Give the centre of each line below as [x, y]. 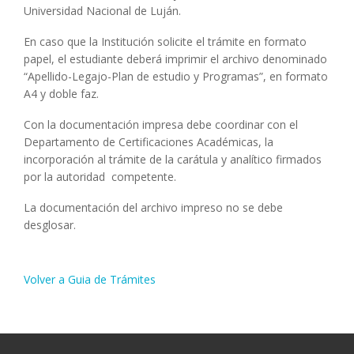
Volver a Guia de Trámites [90, 279]
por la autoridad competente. [102, 176]
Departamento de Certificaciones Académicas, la [149, 141]
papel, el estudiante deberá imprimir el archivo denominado [175, 59]
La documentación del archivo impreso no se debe [153, 207]
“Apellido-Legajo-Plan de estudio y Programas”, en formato [176, 77]
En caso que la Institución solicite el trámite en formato [165, 42]
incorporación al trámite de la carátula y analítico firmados [173, 159]
